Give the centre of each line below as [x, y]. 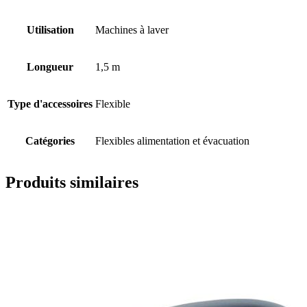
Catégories [50, 140]
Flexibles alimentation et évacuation [172, 140]
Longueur [50, 66]
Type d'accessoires [50, 103]
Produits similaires [72, 183]
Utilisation [50, 29]
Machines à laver [132, 29]
